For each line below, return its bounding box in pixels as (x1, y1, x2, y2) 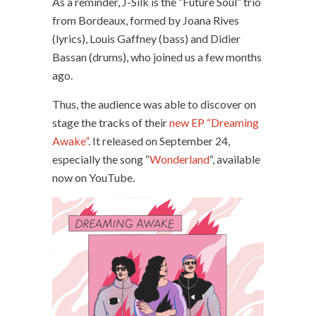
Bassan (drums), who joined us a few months (52, 49, 262, 63)
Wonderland (150, 152, 209, 166)
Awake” (52, 133, 88, 147)
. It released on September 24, (88, 133, 230, 147)
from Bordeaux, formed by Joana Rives (52, 13, 239, 27)
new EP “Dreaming (169, 115, 259, 129)
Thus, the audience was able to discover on (52, 97, 256, 111)
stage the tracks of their (52, 115, 169, 129)
